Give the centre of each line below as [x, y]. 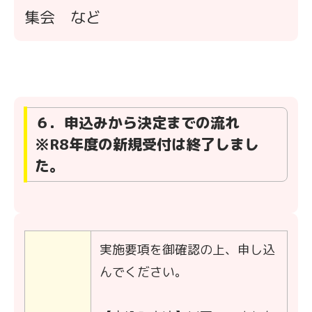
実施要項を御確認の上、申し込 [187, 249]
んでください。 [143, 272]
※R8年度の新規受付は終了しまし [147, 144]
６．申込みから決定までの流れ [145, 122]
